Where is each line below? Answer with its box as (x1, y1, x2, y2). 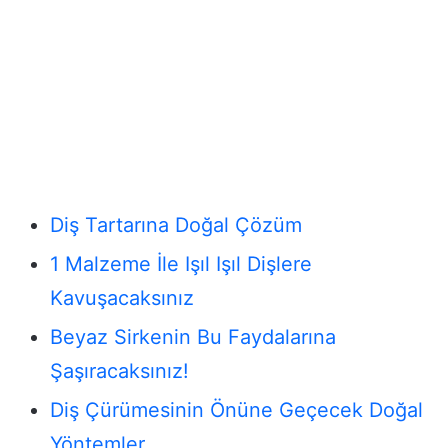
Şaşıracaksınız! (50, 358, 189, 383)
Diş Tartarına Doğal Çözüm (50, 212, 302, 237)
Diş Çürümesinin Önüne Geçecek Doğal (50, 397, 423, 422)
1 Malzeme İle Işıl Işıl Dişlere (50, 251, 312, 276)
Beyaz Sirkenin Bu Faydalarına (50, 324, 336, 349)
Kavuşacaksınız (50, 285, 194, 310)
